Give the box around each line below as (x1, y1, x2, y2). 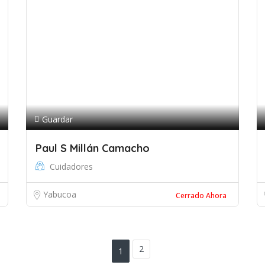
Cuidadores (50, 161, 93, 172)
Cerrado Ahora (176, 190, 227, 201)
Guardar (42, 114, 73, 125)
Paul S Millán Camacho (35, 141, 150, 155)
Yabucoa (43, 189, 76, 200)
